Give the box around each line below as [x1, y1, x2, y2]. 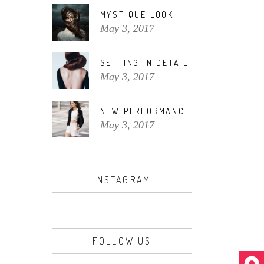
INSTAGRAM [93, 174, 151, 186]
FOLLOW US [92, 235, 152, 247]
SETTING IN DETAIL [100, 58, 189, 68]
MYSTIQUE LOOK [100, 9, 174, 19]
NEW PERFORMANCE [100, 106, 191, 116]
